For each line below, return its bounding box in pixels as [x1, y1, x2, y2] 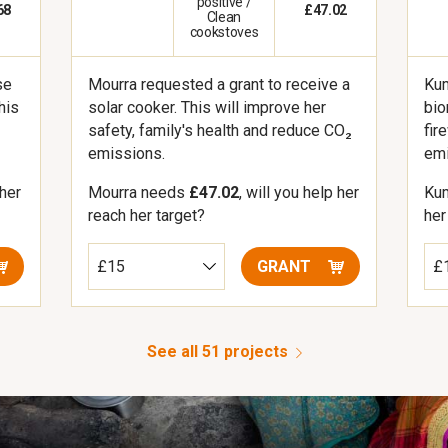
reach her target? [87, 206, 205, 226]
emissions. [87, 144, 165, 164]
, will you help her [238, 183, 359, 203]
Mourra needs [87, 183, 189, 203]
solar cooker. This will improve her [87, 98, 326, 118]
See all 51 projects [146, 342, 288, 362]
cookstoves [189, 24, 259, 41]
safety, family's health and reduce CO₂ [87, 121, 352, 141]
